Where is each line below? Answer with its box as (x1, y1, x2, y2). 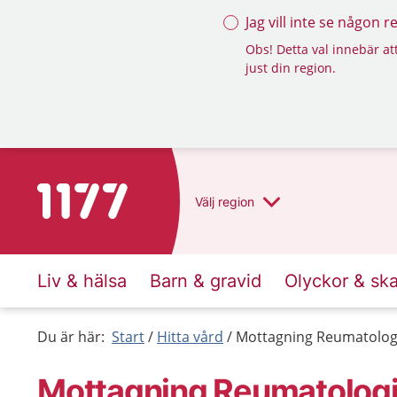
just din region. (245, 59, 336, 76)
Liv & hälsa (37, 270, 127, 292)
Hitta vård (157, 327, 223, 346)
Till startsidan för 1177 (36, 184, 186, 204)
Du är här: (37, 327, 105, 346)
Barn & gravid (150, 270, 261, 292)
